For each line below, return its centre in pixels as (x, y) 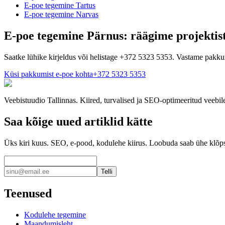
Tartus (86, 6)
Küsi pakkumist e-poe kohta (48, 74)
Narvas (87, 15)
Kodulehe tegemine (55, 214)
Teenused (28, 193)
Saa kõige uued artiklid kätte (78, 121)
